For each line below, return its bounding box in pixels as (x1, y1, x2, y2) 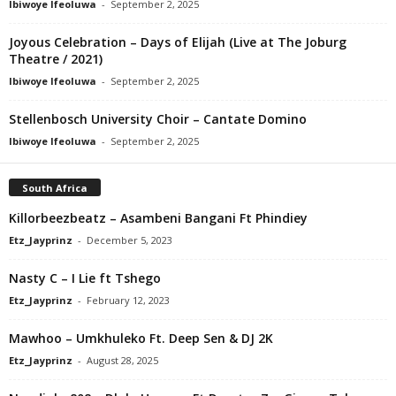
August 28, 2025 (87, 353, 158, 367)
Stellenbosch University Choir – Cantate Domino (9, 110, 307, 127)
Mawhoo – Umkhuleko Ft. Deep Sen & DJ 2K (9, 329, 273, 346)
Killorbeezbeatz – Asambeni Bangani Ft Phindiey (9, 209, 308, 226)
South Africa (22, 180, 88, 194)
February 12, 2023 (87, 293, 170, 307)
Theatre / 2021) (9, 49, 103, 67)
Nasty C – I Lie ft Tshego (9, 269, 161, 286)
